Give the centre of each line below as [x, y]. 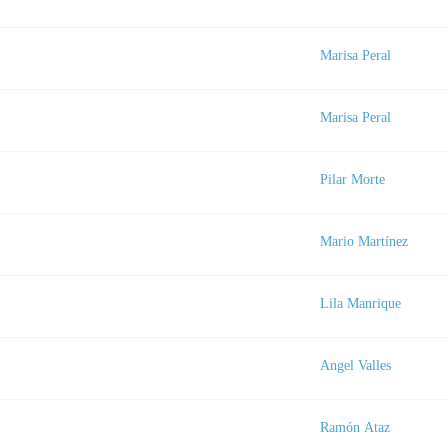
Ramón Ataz [355, 426]
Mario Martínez [364, 240]
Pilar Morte [352, 178]
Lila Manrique [360, 302]
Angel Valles [355, 364]
